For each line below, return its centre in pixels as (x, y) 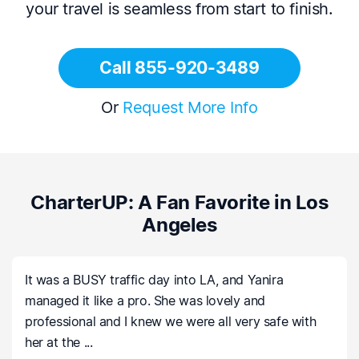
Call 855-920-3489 (179, 68)
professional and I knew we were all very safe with (171, 322)
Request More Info (190, 108)
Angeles (179, 225)
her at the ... (59, 343)
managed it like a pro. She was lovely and (145, 301)
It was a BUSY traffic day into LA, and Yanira (154, 280)
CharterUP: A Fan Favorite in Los (179, 203)
